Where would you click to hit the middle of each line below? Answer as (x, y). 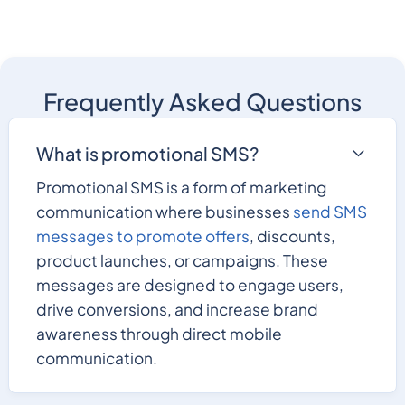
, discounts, (292, 235)
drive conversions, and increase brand (177, 309)
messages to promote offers (142, 235)
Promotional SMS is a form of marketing (181, 187)
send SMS (330, 211)
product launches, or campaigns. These (182, 260)
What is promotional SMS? (147, 153)
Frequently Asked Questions (202, 102)
